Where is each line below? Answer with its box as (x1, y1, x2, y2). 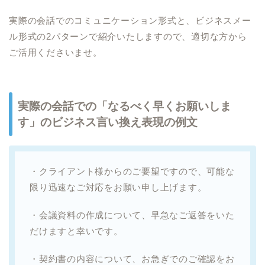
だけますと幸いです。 (30, 226, 123, 237)
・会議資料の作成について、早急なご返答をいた (30, 210, 235, 221)
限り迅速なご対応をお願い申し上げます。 (30, 182, 207, 193)
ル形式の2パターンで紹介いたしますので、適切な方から (9, 31, 247, 42)
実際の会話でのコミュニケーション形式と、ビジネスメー (9, 15, 251, 26)
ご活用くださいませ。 (9, 47, 102, 58)
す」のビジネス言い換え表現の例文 (18, 116, 198, 129)
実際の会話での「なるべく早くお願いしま (18, 100, 231, 113)
